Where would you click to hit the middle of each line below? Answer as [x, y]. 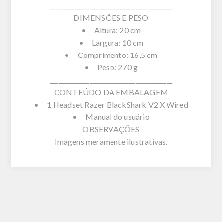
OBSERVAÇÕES [111, 129]
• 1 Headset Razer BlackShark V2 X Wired [111, 104]
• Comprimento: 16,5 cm [111, 55]
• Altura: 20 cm [111, 30]
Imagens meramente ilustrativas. [111, 141]
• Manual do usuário [111, 116]
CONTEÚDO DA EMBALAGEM [111, 92]
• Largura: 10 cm [111, 42]
